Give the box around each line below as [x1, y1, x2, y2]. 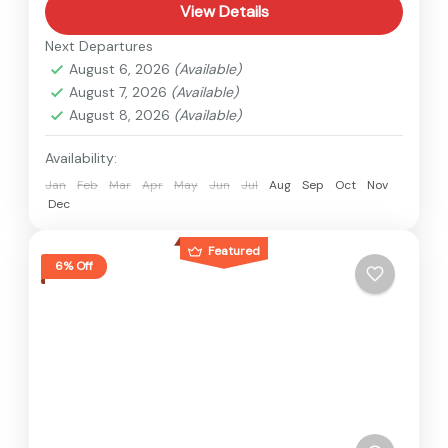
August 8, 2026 [69, 105, 174, 124]
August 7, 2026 [69, 82, 171, 101]
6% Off [55, 258, 93, 275]
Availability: [45, 148, 117, 167]
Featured [208, 242, 260, 259]
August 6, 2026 [69, 59, 174, 78]
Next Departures [45, 36, 153, 55]
